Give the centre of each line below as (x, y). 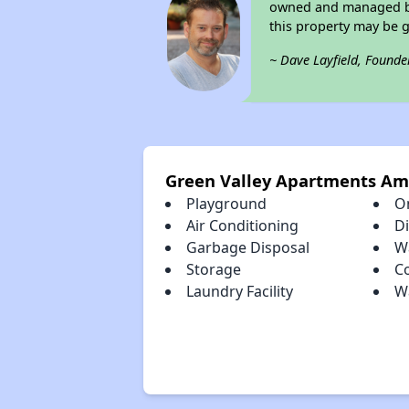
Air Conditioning (242, 225)
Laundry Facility (239, 291)
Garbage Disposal (247, 247)
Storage (213, 269)
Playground (226, 204)
